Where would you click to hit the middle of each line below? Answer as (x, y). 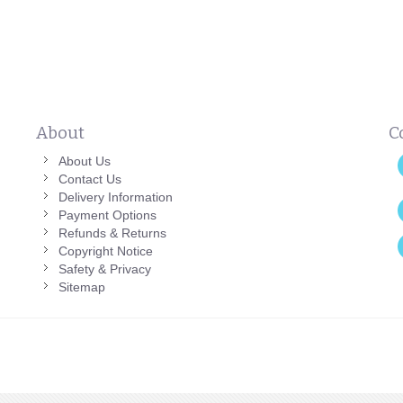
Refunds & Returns (112, 233)
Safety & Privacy (104, 269)
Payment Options (107, 215)
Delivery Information (115, 197)
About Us (84, 161)
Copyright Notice (105, 251)
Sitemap (81, 287)
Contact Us (90, 179)
